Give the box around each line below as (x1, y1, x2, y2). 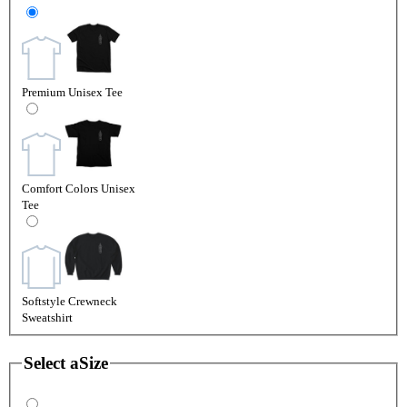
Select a (24, 352, 79, 372)
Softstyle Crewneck (22, 293, 117, 308)
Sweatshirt (22, 310, 73, 324)
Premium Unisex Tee (22, 84, 123, 99)
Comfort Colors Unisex (22, 181, 135, 195)
